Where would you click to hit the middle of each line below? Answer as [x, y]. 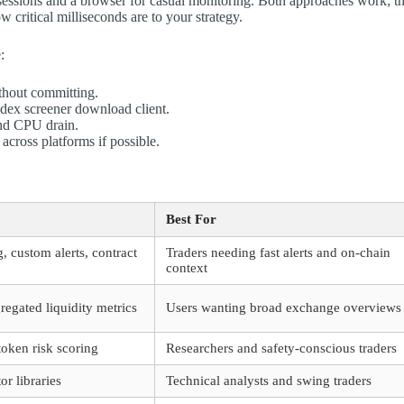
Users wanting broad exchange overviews [284, 307]
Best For [192, 219]
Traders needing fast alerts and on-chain [279, 252]
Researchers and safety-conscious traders [282, 348]
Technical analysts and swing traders [269, 380]
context [187, 267]
